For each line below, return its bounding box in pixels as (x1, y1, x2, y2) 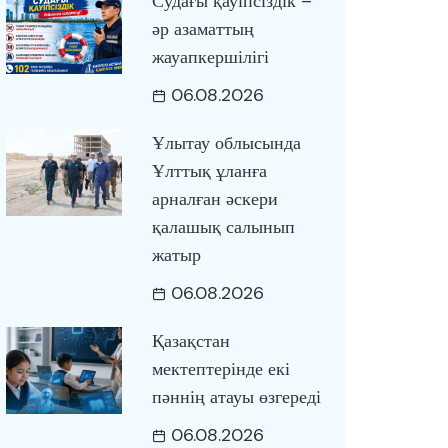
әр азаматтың (151, 17, 254, 41)
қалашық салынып (151, 215, 295, 239)
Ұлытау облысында (151, 131, 301, 155)
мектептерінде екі (151, 357, 290, 381)
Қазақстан (151, 329, 230, 353)
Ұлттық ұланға (151, 159, 267, 183)
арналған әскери (151, 187, 278, 211)
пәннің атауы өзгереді (151, 385, 321, 409)
